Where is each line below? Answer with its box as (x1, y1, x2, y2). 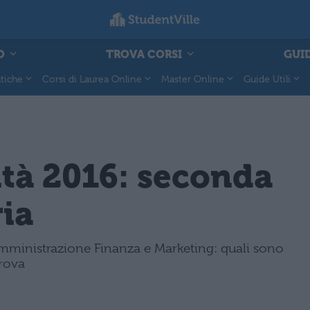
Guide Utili (244, 73, 291, 84)
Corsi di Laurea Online (42, 73, 142, 84)
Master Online (161, 73, 224, 84)
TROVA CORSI (106, 47, 185, 61)
